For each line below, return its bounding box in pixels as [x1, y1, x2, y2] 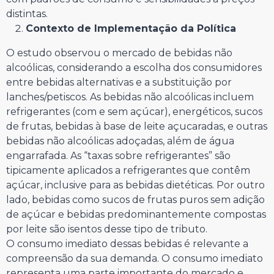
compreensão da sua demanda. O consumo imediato [6, 253, 263, 265]
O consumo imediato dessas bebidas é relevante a [6, 238, 248, 250]
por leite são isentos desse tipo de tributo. [6, 223, 207, 235]
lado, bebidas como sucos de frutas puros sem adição [6, 194, 265, 206]
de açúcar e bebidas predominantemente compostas [6, 209, 266, 221]
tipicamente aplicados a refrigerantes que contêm [6, 165, 250, 177]
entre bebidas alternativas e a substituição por [6, 76, 232, 89]
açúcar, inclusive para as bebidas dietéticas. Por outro [6, 179, 265, 191]
